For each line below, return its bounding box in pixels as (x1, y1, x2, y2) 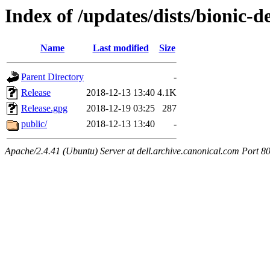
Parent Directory (21, 72, 84, 83)
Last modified (92, 43, 149, 54)
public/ (21, 119, 47, 130)
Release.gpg (21, 103, 67, 114)
